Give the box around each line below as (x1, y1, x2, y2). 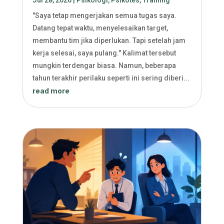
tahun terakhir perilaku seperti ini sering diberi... (32, 74, 189, 82)
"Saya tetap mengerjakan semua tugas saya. (32, 11, 176, 20)
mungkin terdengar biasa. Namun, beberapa (32, 61, 176, 70)
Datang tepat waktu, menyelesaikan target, (32, 24, 168, 32)
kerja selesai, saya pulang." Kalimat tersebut (32, 49, 176, 57)
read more (32, 86, 69, 95)
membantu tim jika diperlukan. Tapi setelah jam (32, 36, 185, 45)
